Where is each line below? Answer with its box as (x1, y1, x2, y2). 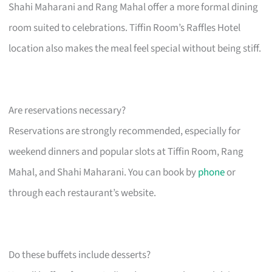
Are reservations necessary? (8, 103, 126, 118)
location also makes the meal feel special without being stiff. (8, 41, 262, 56)
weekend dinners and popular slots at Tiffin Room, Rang (8, 144, 244, 159)
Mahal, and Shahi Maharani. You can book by (8, 165, 199, 180)
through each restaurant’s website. (8, 185, 157, 200)
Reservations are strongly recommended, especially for (8, 123, 241, 138)
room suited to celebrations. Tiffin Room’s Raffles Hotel (8, 20, 241, 35)
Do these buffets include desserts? (8, 247, 151, 262)
